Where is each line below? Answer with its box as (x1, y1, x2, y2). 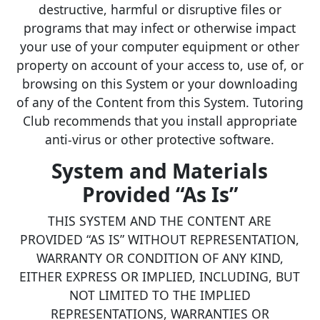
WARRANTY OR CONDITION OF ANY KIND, (36, 249, 284, 266)
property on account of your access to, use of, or (16, 56, 304, 74)
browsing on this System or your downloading (21, 74, 298, 92)
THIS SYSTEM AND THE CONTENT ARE (48, 211, 272, 229)
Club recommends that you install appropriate (22, 111, 297, 129)
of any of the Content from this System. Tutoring (16, 93, 304, 111)
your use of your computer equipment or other (20, 37, 300, 55)
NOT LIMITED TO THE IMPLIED (69, 286, 251, 304)
